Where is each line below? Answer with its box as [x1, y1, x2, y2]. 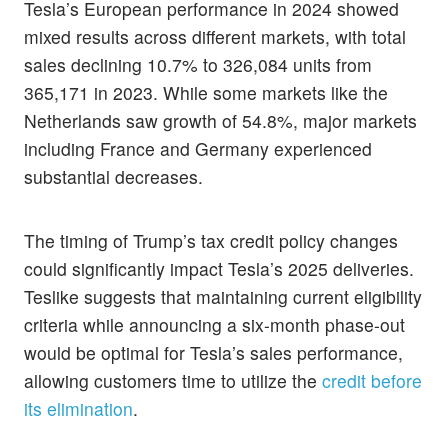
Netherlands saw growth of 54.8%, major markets [24, 108, 417, 134]
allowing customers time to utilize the [24, 367, 322, 393]
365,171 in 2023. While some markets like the [24, 80, 388, 106]
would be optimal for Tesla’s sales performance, [24, 339, 403, 365]
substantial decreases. [24, 164, 203, 190]
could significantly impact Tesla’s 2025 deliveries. [24, 255, 414, 281]
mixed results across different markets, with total [24, 24, 406, 50]
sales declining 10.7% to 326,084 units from [24, 52, 372, 78]
